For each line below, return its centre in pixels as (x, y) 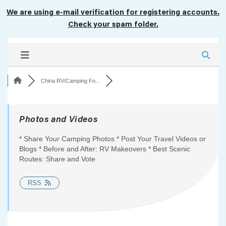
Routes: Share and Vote (57, 159)
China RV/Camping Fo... (70, 81)
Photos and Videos (59, 121)
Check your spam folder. (113, 25)
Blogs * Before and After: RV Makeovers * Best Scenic (105, 149)
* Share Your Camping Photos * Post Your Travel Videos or (112, 139)
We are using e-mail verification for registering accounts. (113, 13)
